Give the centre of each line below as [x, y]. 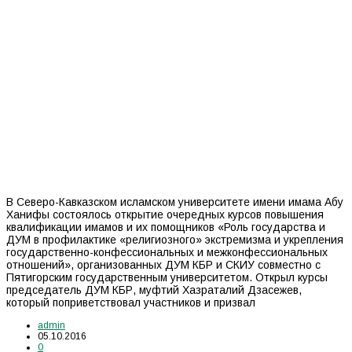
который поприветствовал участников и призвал [131, 302]
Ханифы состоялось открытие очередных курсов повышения [165, 214]
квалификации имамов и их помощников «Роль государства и [166, 227]
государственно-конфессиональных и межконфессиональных [167, 252]
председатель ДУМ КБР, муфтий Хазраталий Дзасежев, [154, 290]
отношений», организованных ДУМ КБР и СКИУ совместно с [163, 264]
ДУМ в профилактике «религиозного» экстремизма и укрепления [175, 239]
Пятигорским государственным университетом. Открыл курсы [167, 277]
